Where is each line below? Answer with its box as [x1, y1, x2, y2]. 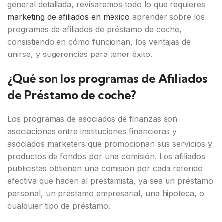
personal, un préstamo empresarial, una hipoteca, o [7, 188, 204, 198]
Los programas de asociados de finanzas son [7, 114, 177, 124]
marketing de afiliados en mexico [7, 12, 130, 22]
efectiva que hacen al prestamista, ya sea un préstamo [7, 176, 213, 186]
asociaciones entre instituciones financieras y [7, 126, 177, 136]
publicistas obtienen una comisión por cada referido [7, 164, 203, 173]
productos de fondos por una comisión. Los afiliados [7, 151, 205, 161]
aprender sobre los [130, 12, 205, 22]
